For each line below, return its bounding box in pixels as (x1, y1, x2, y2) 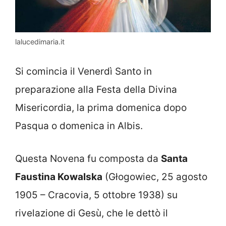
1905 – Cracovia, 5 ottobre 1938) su (15, 189, 178, 201)
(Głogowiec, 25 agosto (102, 171, 207, 183)
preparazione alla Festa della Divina (15, 84, 177, 96)
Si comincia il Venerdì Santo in (15, 66, 152, 78)
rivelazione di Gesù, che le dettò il (15, 207, 168, 219)
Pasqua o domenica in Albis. (15, 120, 143, 132)
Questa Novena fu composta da (15, 152, 161, 164)
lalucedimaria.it (15, 37, 65, 46)
